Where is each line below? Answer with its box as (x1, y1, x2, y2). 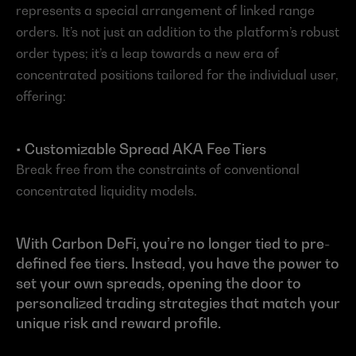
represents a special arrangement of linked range (16, 2, 315, 19)
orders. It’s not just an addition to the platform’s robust (16, 24, 339, 41)
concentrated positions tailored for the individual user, (16, 67, 339, 83)
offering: (16, 88, 66, 105)
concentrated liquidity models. (16, 183, 197, 199)
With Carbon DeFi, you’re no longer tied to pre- (16, 235, 330, 253)
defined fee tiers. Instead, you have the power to (16, 255, 339, 273)
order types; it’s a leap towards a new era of (16, 45, 279, 62)
